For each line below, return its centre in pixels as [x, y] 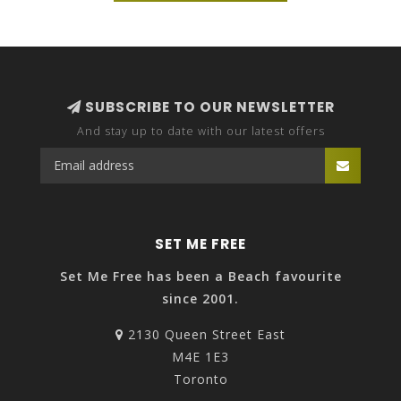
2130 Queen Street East [205, 335]
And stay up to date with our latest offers [200, 132]
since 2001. [200, 299]
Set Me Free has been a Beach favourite [200, 277]
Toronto [200, 380]
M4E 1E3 [200, 357]
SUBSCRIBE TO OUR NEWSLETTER [208, 107]
